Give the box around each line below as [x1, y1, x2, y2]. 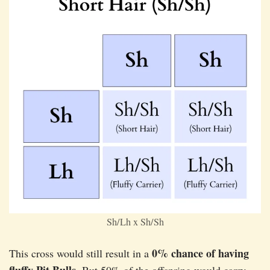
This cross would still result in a [9, 246, 152, 261]
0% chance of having [152, 245, 249, 262]
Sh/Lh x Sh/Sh [106, 215, 164, 229]
